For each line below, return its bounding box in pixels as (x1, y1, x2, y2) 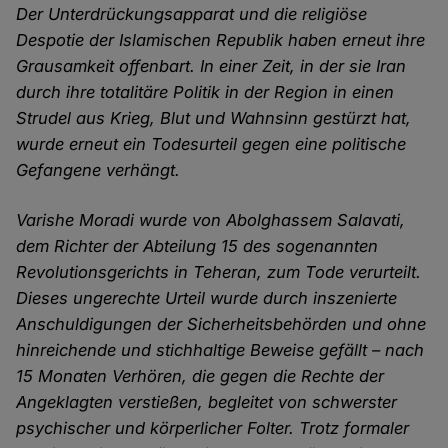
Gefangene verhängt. (16, 160, 181, 181)
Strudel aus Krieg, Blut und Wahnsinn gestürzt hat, (16, 108, 412, 129)
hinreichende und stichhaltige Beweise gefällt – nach (16, 340, 425, 361)
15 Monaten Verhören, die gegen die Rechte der (16, 366, 385, 387)
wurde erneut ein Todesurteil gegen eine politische (16, 134, 407, 155)
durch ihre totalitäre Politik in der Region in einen (16, 82, 395, 103)
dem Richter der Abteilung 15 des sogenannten (16, 236, 379, 257)
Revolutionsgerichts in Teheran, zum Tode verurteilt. (16, 262, 422, 283)
